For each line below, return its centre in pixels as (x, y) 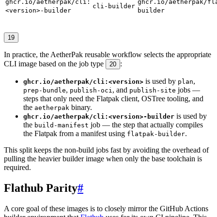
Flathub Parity (41, 188)
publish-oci (91, 91)
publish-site (153, 91)
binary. (81, 108)
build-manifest (62, 125)
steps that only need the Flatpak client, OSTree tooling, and (113, 99)
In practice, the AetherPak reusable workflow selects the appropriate (108, 55)
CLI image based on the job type (55, 64)
